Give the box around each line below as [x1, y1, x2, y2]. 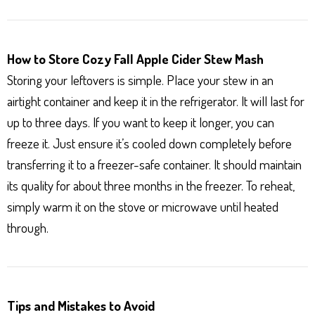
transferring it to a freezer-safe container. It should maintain [7, 155, 302, 173]
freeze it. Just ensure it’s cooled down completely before [7, 134, 292, 152]
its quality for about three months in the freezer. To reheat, [7, 176, 295, 194]
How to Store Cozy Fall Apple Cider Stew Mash [7, 49, 264, 67]
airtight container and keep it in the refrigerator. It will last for [7, 91, 304, 110]
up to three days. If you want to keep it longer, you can [7, 112, 274, 131]
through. [7, 218, 49, 236]
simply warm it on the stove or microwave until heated [7, 197, 278, 215]
